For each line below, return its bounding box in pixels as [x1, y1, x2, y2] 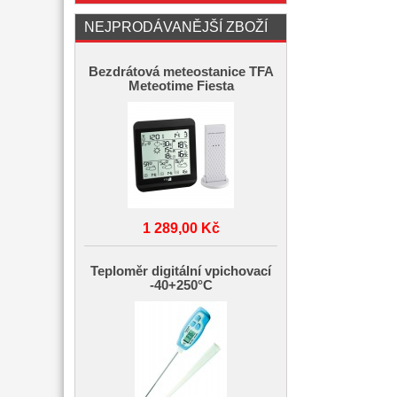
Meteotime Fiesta [128, 79, 234, 93]
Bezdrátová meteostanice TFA [88, 65, 274, 79]
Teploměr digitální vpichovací [90, 264, 271, 278]
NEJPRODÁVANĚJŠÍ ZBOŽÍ [84, 19, 268, 35]
